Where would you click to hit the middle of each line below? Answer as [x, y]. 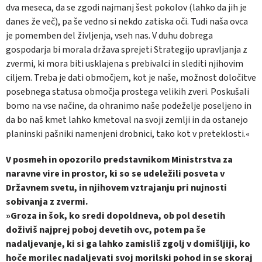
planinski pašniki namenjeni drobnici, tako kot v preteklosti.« [128, 134]
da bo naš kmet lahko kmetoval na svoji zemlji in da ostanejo [127, 120]
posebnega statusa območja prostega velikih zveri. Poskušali [127, 92]
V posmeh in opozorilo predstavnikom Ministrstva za [119, 159]
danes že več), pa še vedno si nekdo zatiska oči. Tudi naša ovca [127, 21]
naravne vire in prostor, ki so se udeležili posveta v [115, 173]
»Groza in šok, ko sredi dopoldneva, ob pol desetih [116, 216]
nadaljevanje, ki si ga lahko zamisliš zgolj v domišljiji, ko [128, 244]
